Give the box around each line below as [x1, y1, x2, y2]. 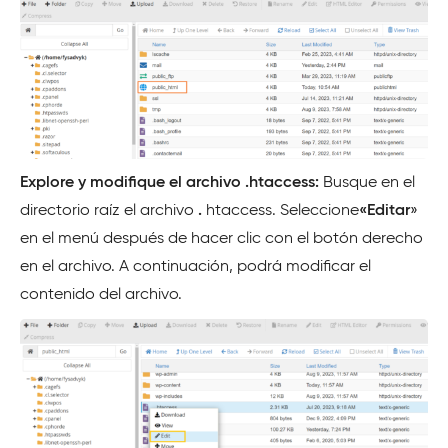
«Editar [359, 203, 410, 220]
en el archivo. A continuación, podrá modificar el [20, 259, 371, 276]
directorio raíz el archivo [20, 203, 198, 220]
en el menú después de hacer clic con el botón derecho [20, 231, 423, 248]
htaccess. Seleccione [202, 203, 359, 220]
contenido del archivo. [20, 287, 182, 304]
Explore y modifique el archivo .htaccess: [20, 175, 323, 192]
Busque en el [323, 175, 415, 192]
